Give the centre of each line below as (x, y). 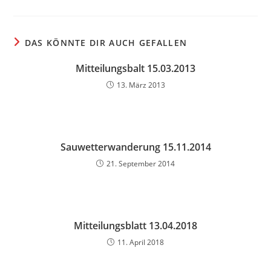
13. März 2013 (141, 85)
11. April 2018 (141, 242)
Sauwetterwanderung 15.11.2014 (135, 147)
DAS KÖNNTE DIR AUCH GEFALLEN (106, 43)
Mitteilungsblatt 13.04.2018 (135, 226)
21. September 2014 (141, 164)
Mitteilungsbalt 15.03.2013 (135, 68)
